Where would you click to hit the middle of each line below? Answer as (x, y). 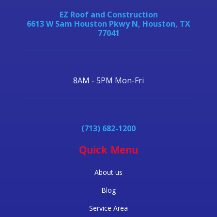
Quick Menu (108, 151)
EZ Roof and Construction (108, 15)
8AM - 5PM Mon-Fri (108, 80)
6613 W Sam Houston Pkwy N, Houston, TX (108, 24)
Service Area (108, 208)
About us (108, 172)
